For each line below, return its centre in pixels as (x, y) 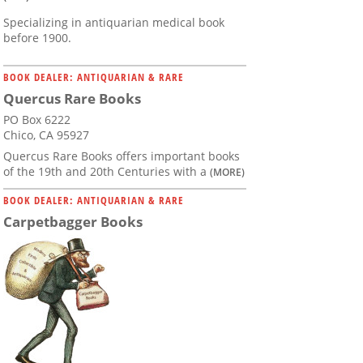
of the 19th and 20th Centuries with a (107, 172)
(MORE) (227, 172)
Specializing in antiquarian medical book (114, 23)
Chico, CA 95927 (46, 135)
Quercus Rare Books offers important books (122, 156)
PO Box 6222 (37, 120)
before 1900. (37, 38)
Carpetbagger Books (73, 222)
